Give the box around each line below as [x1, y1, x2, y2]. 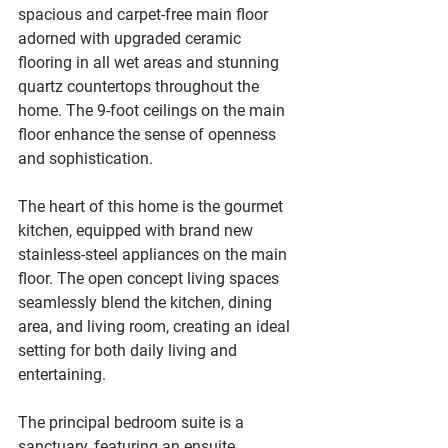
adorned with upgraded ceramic [18, 29, 245, 48]
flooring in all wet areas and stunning [18, 53, 283, 72]
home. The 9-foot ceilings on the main [18, 101, 289, 120]
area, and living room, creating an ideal [18, 317, 294, 336]
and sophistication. [18, 149, 153, 168]
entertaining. [18, 365, 106, 384]
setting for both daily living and [18, 341, 241, 360]
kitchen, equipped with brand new [18, 221, 257, 240]
